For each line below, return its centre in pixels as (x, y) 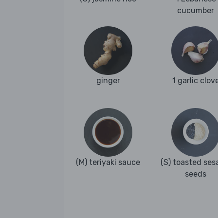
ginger (108, 81)
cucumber (196, 11)
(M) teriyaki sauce (108, 163)
